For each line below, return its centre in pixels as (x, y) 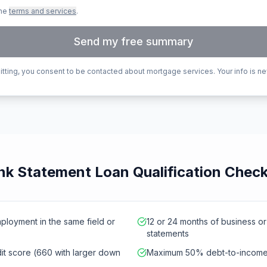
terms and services (43, 11)
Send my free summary (133, 41)
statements (168, 233)
